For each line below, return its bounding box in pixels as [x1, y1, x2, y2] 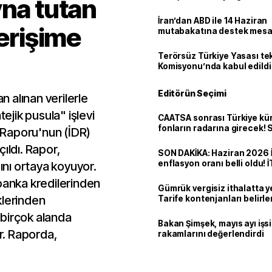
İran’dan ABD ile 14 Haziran [158, 16, 268, 25]
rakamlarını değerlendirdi [158, 229, 264, 239]
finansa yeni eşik [158, 134, 228, 143]
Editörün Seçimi [158, 88, 226, 98]
